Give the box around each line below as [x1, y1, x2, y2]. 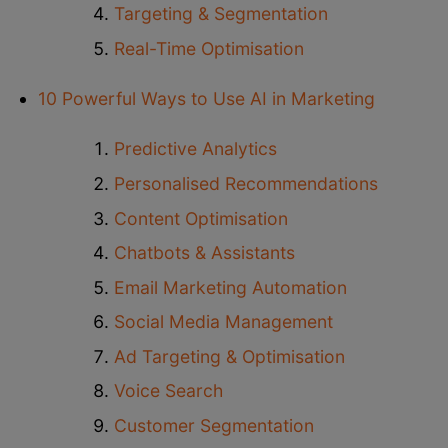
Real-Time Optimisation [113, 37, 304, 59]
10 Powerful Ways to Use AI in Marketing [37, 88, 375, 110]
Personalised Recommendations [113, 172, 378, 194]
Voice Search [113, 380, 223, 402]
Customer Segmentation [113, 414, 314, 436]
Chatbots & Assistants [113, 242, 295, 264]
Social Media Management [113, 311, 333, 333]
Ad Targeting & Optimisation [113, 345, 345, 367]
